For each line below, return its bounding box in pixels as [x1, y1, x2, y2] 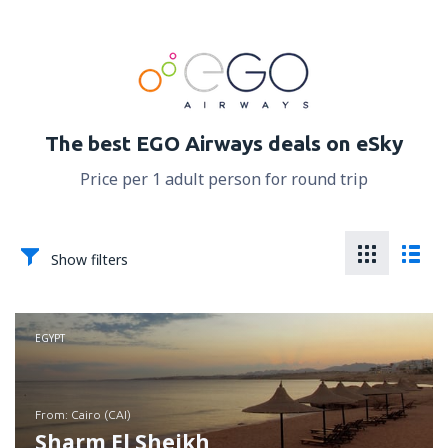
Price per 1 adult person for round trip [80, 168, 368, 190]
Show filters [51, 250, 128, 269]
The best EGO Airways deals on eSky [45, 131, 403, 155]
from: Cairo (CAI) [41, 408, 131, 421]
